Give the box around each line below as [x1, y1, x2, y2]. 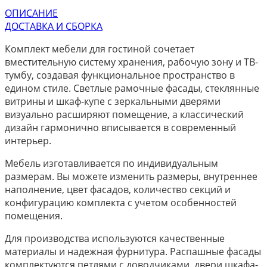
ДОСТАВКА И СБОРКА [5, 20, 103, 33]
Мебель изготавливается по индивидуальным [5, 157, 218, 170]
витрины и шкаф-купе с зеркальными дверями [5, 95, 221, 108]
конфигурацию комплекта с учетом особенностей [5, 196, 237, 209]
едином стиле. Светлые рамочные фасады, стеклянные [5, 82, 259, 95]
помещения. [5, 209, 63, 222]
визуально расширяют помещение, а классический [5, 108, 244, 121]
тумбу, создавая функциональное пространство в [5, 69, 235, 82]
